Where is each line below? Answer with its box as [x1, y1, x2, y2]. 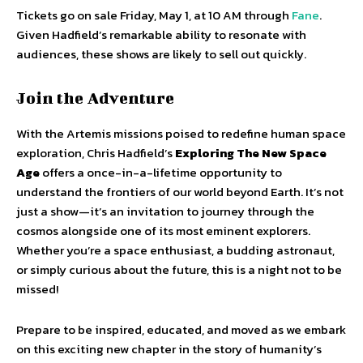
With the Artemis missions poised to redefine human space [16, 124, 346, 143]
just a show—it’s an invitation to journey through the [16, 202, 314, 221]
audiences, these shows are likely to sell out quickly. [16, 45, 306, 64]
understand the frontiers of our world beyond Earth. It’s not [16, 182, 344, 202]
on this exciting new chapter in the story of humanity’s [16, 340, 322, 359]
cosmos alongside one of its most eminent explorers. [16, 221, 310, 241]
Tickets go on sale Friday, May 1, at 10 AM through [16, 6, 292, 25]
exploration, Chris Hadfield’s [16, 143, 175, 163]
